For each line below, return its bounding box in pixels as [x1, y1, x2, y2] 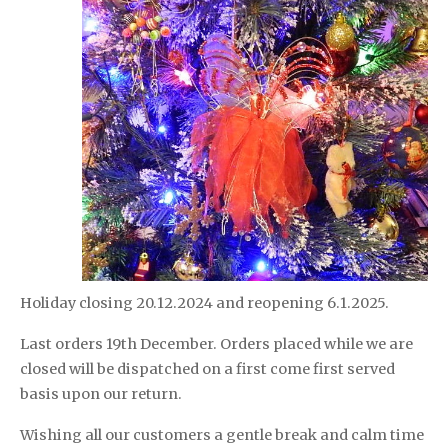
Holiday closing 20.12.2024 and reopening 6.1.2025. [20, 293, 389, 312]
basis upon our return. [20, 384, 182, 403]
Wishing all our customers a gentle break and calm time [20, 425, 424, 444]
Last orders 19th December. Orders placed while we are [20, 334, 413, 353]
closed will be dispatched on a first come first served [20, 359, 395, 378]
